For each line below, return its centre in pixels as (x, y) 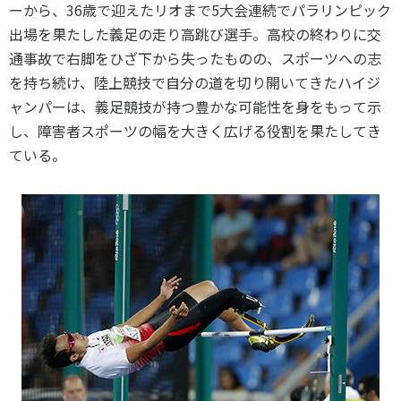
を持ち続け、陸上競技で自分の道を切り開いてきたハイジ (195, 82)
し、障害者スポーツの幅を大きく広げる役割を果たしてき (195, 131)
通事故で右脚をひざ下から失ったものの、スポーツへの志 (195, 58)
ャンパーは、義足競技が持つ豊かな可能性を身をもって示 (195, 107)
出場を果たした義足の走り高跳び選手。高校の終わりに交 (195, 34)
